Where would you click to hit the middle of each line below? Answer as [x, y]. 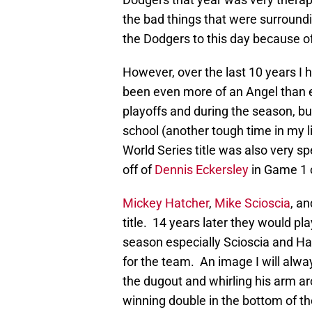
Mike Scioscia [252, 203]
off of [139, 170]
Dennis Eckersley [202, 170]
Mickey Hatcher [166, 203]
